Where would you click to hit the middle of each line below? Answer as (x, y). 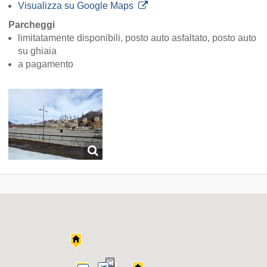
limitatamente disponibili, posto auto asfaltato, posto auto (137, 38)
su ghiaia (37, 51)
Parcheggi (32, 25)
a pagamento (46, 64)
